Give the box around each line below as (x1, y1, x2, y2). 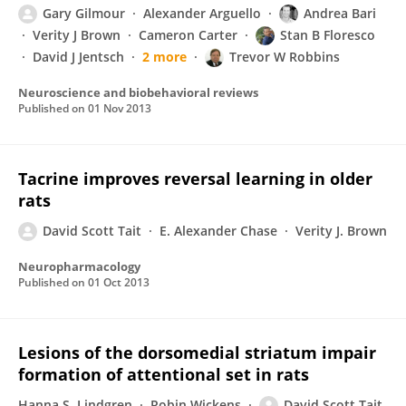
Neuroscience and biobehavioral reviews (18, 84, 258, 101)
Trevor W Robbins (229, 48, 340, 65)
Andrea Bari (304, 5, 376, 22)
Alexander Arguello (143, 5, 261, 22)
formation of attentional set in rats (18, 363, 309, 385)
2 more (142, 48, 187, 65)
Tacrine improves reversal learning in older (18, 168, 372, 189)
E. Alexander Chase (159, 222, 277, 239)
